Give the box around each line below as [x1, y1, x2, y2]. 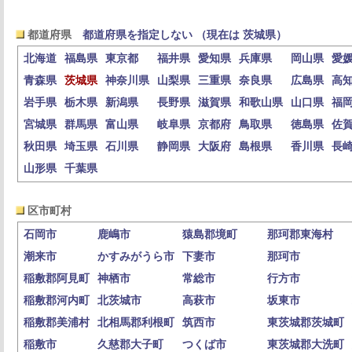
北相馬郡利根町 [97, 317, 174, 328]
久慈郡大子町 [97, 339, 163, 350]
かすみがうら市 [97, 251, 174, 262]
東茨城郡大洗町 [267, 339, 344, 350]
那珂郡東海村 [267, 229, 333, 240]
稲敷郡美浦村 [24, 317, 90, 328]
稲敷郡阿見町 [24, 273, 90, 284]
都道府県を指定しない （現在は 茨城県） [82, 29, 287, 41]
